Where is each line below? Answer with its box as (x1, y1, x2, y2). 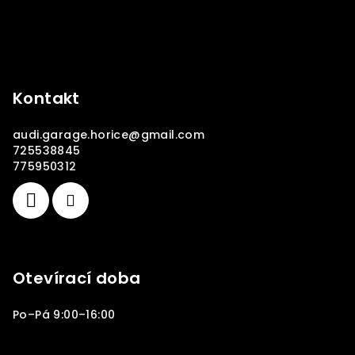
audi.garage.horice (13, 127, 129, 143)
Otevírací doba (13, 267, 141, 290)
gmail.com (140, 127, 205, 143)
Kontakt (13, 87, 80, 110)
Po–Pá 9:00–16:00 (13, 307, 116, 323)
